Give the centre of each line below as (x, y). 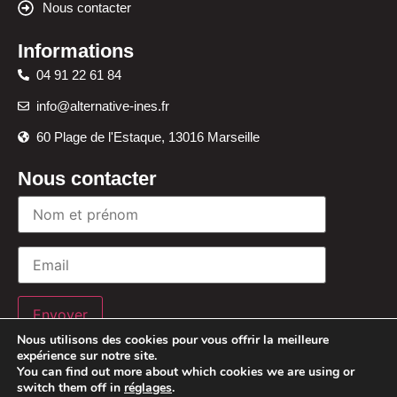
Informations (76, 51)
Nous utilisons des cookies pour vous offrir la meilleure (173, 340)
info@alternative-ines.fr (103, 106)
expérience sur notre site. (87, 356)
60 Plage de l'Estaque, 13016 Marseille (148, 137)
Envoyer (60, 315)
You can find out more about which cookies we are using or (186, 372)
